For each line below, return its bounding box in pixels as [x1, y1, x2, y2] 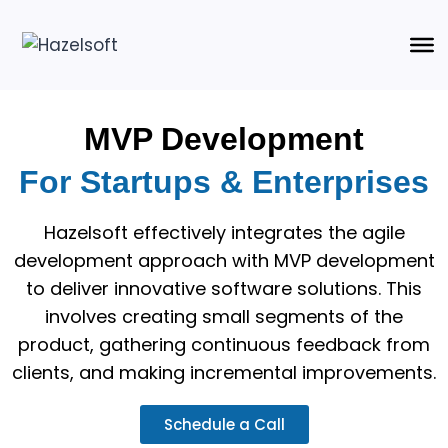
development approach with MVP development [13, 248, 435, 273]
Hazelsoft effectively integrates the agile [43, 220, 405, 245]
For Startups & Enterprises [19, 164, 429, 200]
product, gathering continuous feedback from [18, 332, 430, 357]
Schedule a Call [163, 414, 285, 435]
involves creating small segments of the [45, 304, 403, 329]
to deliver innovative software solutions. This [26, 276, 422, 301]
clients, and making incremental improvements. [12, 360, 436, 385]
